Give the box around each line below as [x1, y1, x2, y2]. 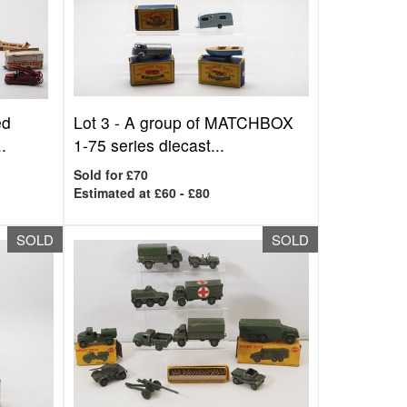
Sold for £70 [74, 165, 149, 184]
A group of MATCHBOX [124, 111, 294, 134]
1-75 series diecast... [74, 134, 225, 156]
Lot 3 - [74, 111, 125, 134]
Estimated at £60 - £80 [74, 184, 211, 202]
